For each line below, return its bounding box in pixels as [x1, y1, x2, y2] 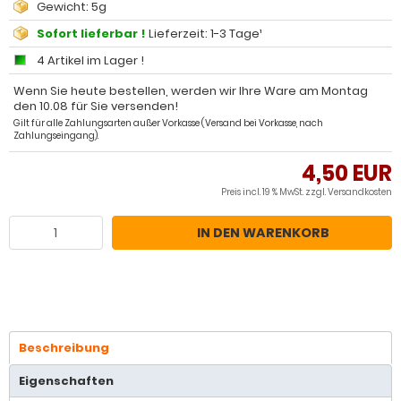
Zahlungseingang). [13, 129, 98, 142]
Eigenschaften [19, 372, 114, 389]
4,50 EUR [302, 158, 392, 188]
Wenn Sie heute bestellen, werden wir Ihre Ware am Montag [13, 82, 368, 99]
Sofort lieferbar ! [37, 25, 146, 42]
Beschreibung [19, 339, 109, 356]
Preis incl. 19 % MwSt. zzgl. [221, 185, 328, 199]
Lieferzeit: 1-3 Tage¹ [146, 25, 261, 42]
